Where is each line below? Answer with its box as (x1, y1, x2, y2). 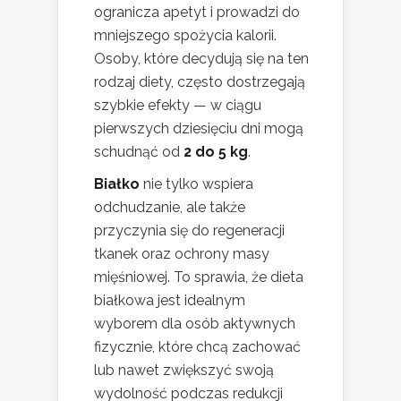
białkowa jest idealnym (94, 291, 245, 309)
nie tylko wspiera (140, 175, 253, 192)
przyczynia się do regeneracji (94, 221, 285, 239)
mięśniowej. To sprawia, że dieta (94, 268, 303, 286)
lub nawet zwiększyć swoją (94, 361, 274, 379)
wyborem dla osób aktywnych (94, 314, 295, 332)
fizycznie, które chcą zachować (94, 337, 301, 355)
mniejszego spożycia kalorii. (94, 26, 277, 44)
